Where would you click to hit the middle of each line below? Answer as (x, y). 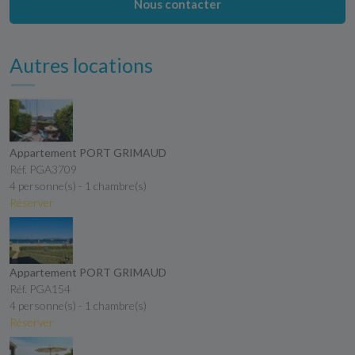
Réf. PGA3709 (43, 169)
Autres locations (81, 65)
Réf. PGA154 (40, 289)
